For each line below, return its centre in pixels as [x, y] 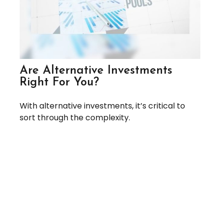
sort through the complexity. [75, 118]
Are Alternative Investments [96, 71]
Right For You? [59, 83]
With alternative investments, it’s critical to [102, 106]
